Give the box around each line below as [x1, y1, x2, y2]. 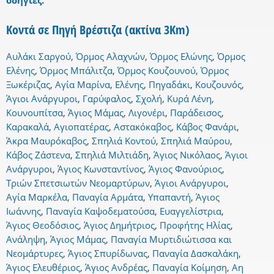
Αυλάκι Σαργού [6, 50, 71, 63]
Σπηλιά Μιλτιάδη [75, 149, 149, 161]
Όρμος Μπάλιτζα [40, 64, 113, 77]
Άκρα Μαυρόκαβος [6, 135, 87, 147]
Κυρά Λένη [167, 92, 212, 105]
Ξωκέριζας [6, 78, 50, 91]
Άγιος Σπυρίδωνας [68, 247, 147, 260]
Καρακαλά [6, 120, 49, 133]
